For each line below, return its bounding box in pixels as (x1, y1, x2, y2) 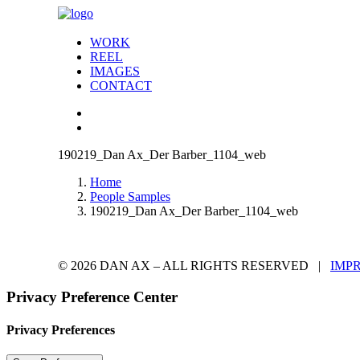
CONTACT (90, 79, 152, 92)
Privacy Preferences (6, 322, 115, 337)
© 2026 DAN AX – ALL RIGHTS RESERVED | (58, 259, 330, 272)
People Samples (90, 190, 170, 203)
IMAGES (90, 64, 140, 78)
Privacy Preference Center (6, 288, 178, 305)
